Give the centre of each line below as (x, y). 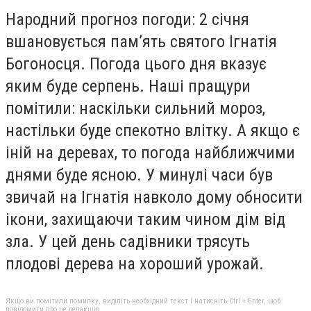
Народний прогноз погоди (99, 20)
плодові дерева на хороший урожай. (135, 264)
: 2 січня (220, 20)
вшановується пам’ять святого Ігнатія (141, 42)
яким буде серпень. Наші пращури (128, 86)
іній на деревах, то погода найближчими (150, 153)
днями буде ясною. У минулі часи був (139, 175)
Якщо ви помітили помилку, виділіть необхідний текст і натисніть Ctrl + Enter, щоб (143, 301)
